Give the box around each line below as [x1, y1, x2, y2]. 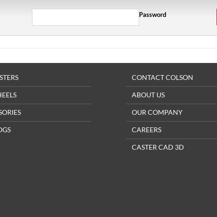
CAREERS [132, 125, 162, 134]
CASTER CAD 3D [132, 143, 185, 151]
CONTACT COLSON [132, 73, 194, 81]
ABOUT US [132, 91, 165, 99]
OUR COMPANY [132, 108, 183, 116]
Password [139, 11, 167, 18]
